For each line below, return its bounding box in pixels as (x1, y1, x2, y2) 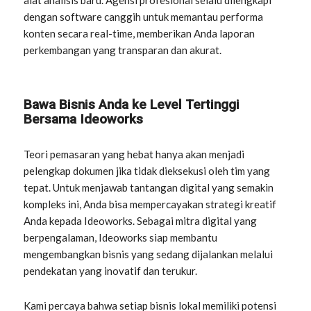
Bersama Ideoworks (24, 111, 144, 127)
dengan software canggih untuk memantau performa (24, 10, 264, 23)
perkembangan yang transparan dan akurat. (24, 44, 222, 56)
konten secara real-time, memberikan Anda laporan (24, 27, 255, 40)
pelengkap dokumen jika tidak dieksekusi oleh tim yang (24, 165, 271, 177)
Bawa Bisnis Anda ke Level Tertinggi (24, 96, 240, 112)
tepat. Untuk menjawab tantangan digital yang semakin (24, 181, 274, 194)
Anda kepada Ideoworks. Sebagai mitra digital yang (24, 215, 258, 227)
